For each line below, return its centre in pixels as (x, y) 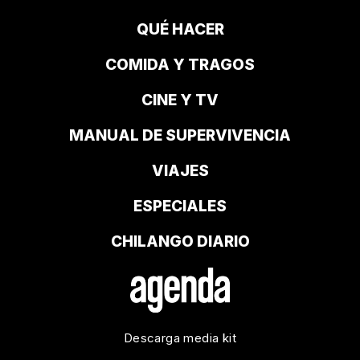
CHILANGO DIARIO (180, 241)
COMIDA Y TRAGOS (180, 64)
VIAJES (180, 170)
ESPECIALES (180, 206)
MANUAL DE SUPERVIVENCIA (180, 135)
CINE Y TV (180, 100)
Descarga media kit (180, 337)
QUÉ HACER (180, 29)
